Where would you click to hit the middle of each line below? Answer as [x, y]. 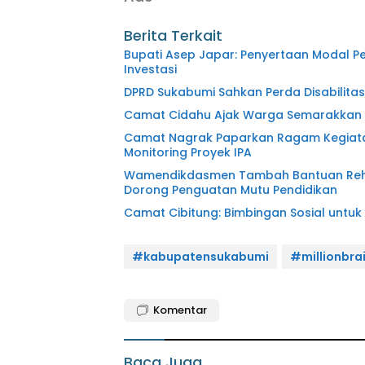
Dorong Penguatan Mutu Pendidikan [231, 190]
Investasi [150, 70]
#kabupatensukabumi [200, 257]
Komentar [180, 310]
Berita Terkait [173, 36]
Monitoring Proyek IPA [188, 153]
